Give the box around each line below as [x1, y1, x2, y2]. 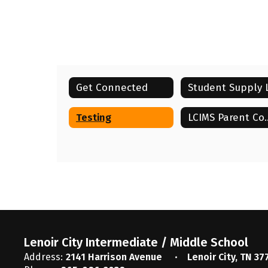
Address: [24, 251, 63, 263]
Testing [76, 111, 111, 124]
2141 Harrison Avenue [66, 251, 165, 263]
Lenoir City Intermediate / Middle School [24, 235, 248, 249]
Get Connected [76, 81, 148, 94]
